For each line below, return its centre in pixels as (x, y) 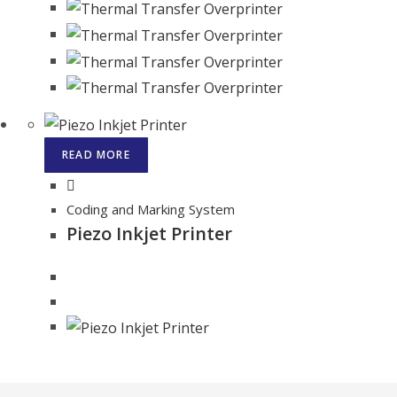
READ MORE (96, 155)
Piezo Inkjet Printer (149, 234)
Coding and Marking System (151, 210)
